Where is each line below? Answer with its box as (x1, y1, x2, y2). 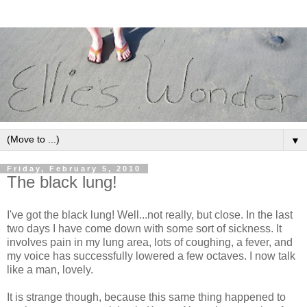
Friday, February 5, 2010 (7, 164, 141, 173)
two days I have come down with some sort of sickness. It (7, 222, 282, 234)
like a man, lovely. (7, 263, 93, 275)
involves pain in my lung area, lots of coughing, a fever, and (7, 236, 293, 248)
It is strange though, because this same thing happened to (7, 291, 286, 303)
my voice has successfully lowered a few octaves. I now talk (7, 249, 295, 262)
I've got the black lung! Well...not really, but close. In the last (7, 208, 293, 221)
